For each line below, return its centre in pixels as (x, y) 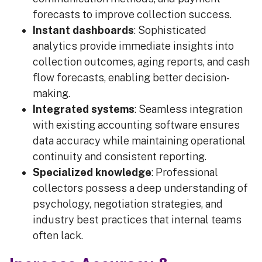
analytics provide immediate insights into (133, 46)
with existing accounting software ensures (136, 125)
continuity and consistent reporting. (122, 157)
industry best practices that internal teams (137, 220)
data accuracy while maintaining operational (139, 141)
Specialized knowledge (92, 173)
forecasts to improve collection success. (135, 15)
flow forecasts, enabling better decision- (131, 78)
